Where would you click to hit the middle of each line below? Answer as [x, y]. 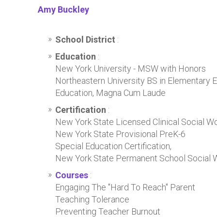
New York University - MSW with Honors [131, 69]
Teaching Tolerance [92, 199]
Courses [72, 175]
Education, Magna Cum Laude [110, 93]
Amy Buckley [63, 9]
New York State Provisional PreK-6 [120, 134]
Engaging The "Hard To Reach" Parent [125, 187]
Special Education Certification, [113, 146]
